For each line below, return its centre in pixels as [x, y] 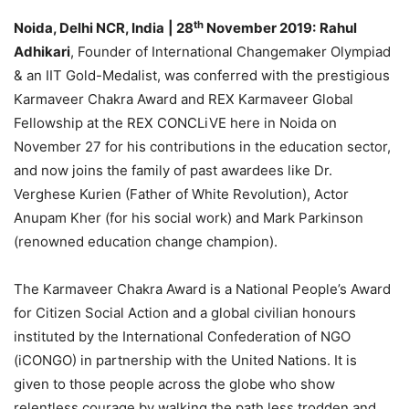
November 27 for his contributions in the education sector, [202, 147]
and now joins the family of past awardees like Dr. [173, 171]
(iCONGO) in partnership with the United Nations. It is [185, 361]
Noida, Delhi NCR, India [89, 28]
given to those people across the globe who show [174, 384]
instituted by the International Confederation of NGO [182, 337]
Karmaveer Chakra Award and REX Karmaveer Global [184, 100]
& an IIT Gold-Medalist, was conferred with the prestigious [202, 76]
